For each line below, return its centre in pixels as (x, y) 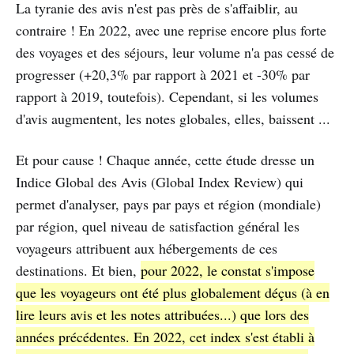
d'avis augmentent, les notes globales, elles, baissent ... (173, 119)
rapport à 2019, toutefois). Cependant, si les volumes (167, 97)
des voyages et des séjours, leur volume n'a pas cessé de (175, 53)
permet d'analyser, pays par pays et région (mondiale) (168, 204)
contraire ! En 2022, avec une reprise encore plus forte (171, 30)
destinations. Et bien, (78, 271)
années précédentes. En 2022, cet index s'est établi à (165, 337)
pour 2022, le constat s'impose (228, 271)
